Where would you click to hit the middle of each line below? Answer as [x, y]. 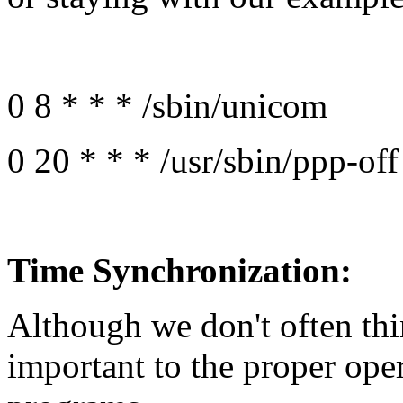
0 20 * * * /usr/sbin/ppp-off [203, 161]
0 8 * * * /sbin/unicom [167, 106]
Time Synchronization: [179, 271]
